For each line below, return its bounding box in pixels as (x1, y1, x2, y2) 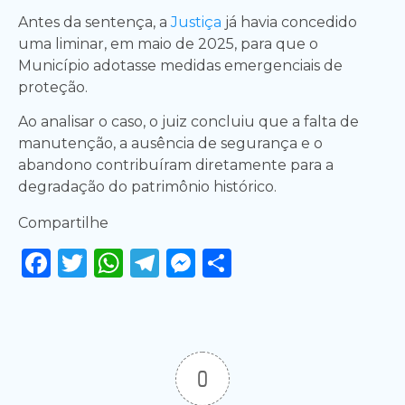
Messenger (195, 245, 352, 281)
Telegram (159, 245, 295, 281)
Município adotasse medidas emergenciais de (18, 57, 343, 75)
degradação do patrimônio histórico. (18, 178, 277, 196)
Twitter (87, 245, 191, 281)
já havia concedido (225, 14, 357, 32)
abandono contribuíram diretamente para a (18, 156, 334, 174)
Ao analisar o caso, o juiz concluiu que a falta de (18, 113, 359, 131)
